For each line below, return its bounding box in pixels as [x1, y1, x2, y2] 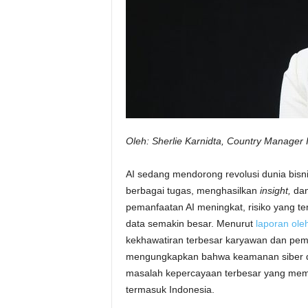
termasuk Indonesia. [125, 284, 214, 295]
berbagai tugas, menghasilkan [125, 185, 260, 196]
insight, [259, 185, 291, 196]
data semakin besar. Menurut [125, 218, 253, 229]
